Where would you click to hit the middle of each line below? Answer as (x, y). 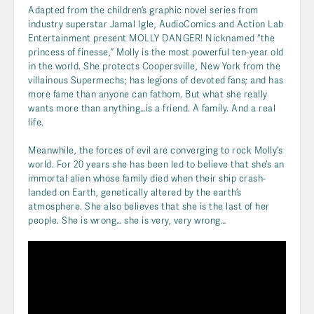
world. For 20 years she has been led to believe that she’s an (156, 164)
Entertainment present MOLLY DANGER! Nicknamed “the (151, 38)
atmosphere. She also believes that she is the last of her (149, 206)
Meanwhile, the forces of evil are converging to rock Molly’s (155, 150)
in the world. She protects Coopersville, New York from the (154, 66)
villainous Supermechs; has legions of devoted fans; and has (156, 80)
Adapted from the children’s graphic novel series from (143, 10)
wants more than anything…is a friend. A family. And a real (152, 108)
